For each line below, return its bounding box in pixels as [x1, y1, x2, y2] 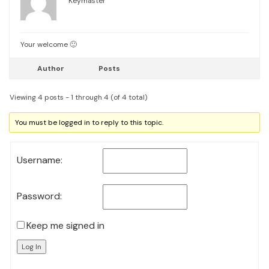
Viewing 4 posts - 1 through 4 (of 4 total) [10, 92, 147, 102]
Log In [22, 242, 41, 252]
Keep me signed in [26, 219, 104, 232]
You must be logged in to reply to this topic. [15, 118, 164, 127]
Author [37, 64, 64, 73]
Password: [17, 190, 62, 202]
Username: [17, 154, 62, 166]
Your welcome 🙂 [20, 40, 77, 49]
